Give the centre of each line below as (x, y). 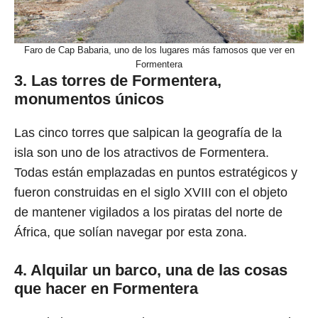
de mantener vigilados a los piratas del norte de (148, 213)
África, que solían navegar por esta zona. (131, 232)
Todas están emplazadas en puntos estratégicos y (156, 173)
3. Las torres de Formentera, (118, 81)
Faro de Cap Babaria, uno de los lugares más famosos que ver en (159, 50)
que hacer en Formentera (106, 289)
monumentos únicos (89, 99)
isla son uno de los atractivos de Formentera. (142, 153)
